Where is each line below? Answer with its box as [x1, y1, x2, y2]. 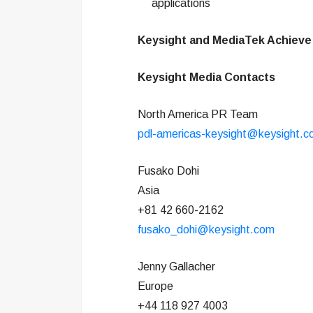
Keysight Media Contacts [138, 71, 275, 83]
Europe [138, 280, 173, 292]
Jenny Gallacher [138, 261, 215, 272]
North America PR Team [138, 108, 258, 120]
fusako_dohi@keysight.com [138, 224, 275, 235]
